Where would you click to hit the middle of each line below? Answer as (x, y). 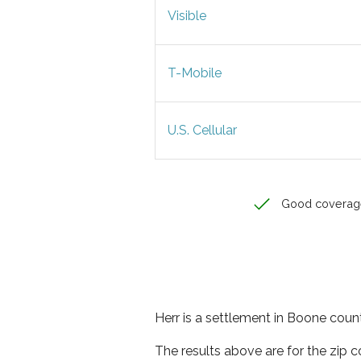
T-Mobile (195, 73)
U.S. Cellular (202, 130)
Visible (187, 16)
